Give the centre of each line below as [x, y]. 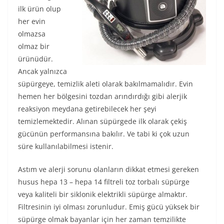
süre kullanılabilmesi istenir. [66, 146]
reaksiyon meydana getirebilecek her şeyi [87, 109]
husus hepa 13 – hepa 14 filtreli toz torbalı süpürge [104, 182]
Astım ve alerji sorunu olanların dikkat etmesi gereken [108, 169]
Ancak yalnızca [42, 71]
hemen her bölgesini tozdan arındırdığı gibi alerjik [102, 96]
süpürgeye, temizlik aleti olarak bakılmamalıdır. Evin [105, 84]
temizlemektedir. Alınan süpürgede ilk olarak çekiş [102, 121]
